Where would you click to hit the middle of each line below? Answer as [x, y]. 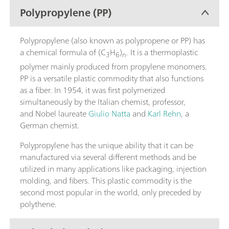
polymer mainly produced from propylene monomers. [113, 67]
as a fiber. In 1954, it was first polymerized [93, 90]
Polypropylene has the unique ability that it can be [107, 145]
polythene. [38, 204]
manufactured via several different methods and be [108, 157]
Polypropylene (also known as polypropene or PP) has [112, 41]
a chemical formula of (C [63, 52]
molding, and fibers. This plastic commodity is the [106, 181]
